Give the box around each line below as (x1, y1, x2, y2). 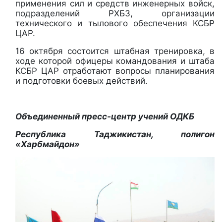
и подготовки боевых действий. (15, 76, 148, 86)
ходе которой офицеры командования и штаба (15, 56, 215, 66)
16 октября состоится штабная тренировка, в (15, 46, 215, 56)
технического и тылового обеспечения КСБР (15, 18, 215, 29)
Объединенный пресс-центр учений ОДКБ (15, 111, 194, 122)
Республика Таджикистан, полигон (15, 129, 215, 140)
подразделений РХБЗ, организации (15, 8, 215, 19)
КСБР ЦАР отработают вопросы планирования (15, 66, 215, 76)
